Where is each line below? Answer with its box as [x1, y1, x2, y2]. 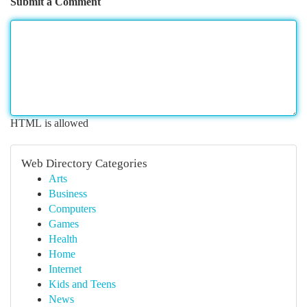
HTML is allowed [10, 117, 88, 129]
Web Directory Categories [21, 157, 147, 170]
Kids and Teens [49, 278, 116, 290]
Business [49, 188, 87, 199]
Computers [49, 203, 96, 214]
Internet [49, 263, 82, 275]
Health [49, 233, 77, 245]
